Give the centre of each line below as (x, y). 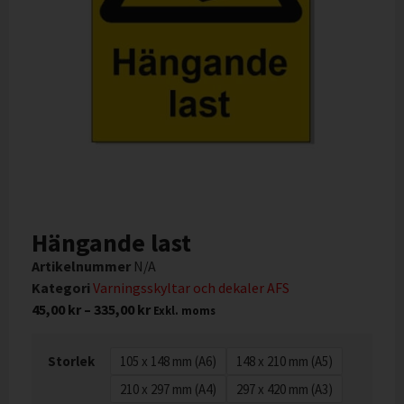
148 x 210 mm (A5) (285, 361)
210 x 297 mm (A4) (168, 389)
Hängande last (111, 243)
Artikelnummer (83, 266)
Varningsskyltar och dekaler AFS (191, 288)
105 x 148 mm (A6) (168, 361)
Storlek (71, 361)
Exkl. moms (184, 311)
